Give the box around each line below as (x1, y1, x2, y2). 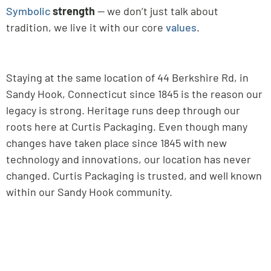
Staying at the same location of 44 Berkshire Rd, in (6, 70, 249, 84)
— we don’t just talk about (97, 4, 218, 18)
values (166, 21, 197, 34)
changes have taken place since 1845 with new (6, 135, 227, 149)
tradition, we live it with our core (6, 21, 166, 34)
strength (50, 4, 97, 18)
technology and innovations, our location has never (6, 152, 251, 166)
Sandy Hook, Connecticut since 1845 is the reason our (6, 87, 263, 100)
